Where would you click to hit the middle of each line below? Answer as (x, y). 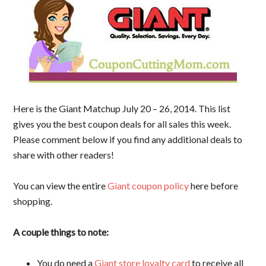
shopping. (33, 201)
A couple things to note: (61, 232)
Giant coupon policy (148, 186)
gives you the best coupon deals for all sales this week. (122, 124)
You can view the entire (61, 186)
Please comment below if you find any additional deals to (128, 139)
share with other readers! (64, 155)
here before (214, 186)
